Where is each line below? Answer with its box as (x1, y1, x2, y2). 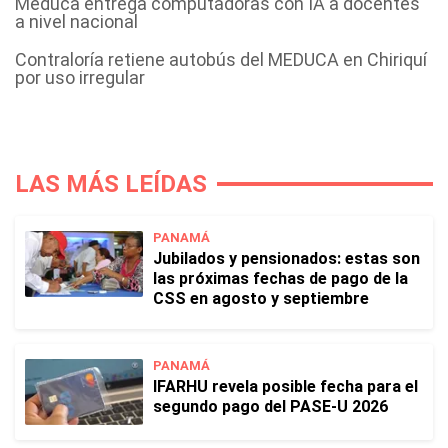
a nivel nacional (15, 11, 138, 32)
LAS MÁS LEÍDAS (15, 170, 207, 198)
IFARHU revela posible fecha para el (153, 377, 418, 396)
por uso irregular (15, 67, 145, 88)
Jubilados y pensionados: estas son (153, 249, 420, 268)
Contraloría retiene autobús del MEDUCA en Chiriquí (15, 49, 427, 70)
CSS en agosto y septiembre (153, 289, 369, 308)
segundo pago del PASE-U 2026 (153, 397, 388, 416)
